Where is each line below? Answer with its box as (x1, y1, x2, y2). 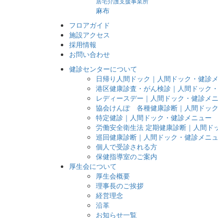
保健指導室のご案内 (96, 151, 157, 161)
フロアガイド (69, 19, 110, 30)
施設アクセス (69, 29, 110, 39)
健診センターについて (69, 63, 137, 73)
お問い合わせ (69, 49, 110, 59)
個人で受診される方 (96, 141, 157, 151)
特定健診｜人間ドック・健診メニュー (96, 112, 212, 122)
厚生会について (69, 161, 117, 171)
